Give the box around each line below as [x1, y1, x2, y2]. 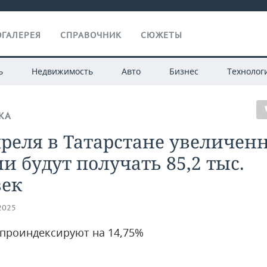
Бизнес [169, 66, 198, 77]
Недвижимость [31, 66, 93, 77]
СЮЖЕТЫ [141, 30, 182, 41]
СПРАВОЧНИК [60, 30, 122, 41]
